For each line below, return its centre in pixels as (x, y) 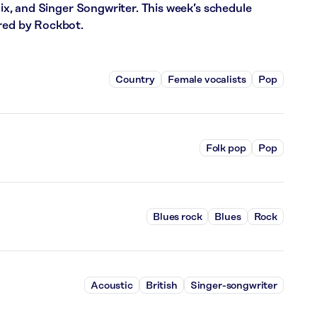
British (161, 286)
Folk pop (226, 148)
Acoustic (112, 286)
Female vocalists (207, 80)
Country (136, 80)
